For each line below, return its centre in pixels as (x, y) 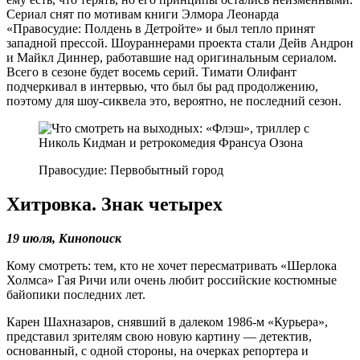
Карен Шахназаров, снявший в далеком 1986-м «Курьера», (167, 322)
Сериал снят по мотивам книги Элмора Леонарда (143, 14)
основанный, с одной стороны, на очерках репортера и (157, 351)
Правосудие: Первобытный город (131, 170)
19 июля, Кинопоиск (64, 239)
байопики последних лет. (76, 295)
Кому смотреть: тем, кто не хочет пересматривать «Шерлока (172, 266)
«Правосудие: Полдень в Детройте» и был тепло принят (161, 29)
